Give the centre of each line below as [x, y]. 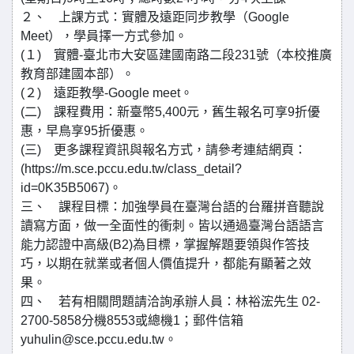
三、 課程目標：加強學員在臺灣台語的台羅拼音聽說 [172, 207]
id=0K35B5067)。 [71, 188]
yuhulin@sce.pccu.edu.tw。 [99, 339]
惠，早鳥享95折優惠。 [85, 131]
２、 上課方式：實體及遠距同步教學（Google [155, 17]
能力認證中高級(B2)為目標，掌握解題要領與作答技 [165, 245]
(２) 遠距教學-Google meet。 [107, 93]
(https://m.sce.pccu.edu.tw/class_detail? [131, 169]
